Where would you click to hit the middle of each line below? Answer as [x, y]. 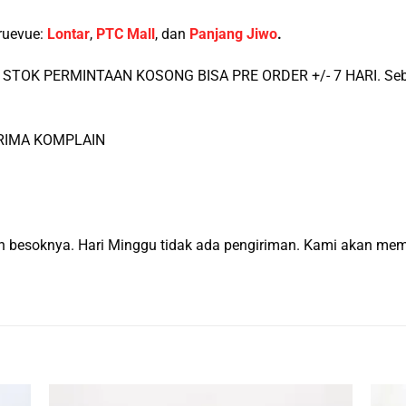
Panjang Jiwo [233, 34]
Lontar [68, 34]
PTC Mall [126, 34]
